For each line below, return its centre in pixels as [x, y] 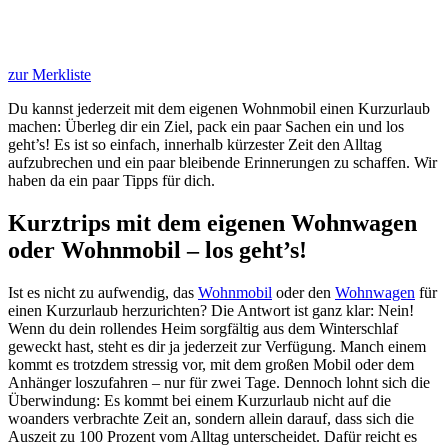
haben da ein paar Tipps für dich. [111, 180]
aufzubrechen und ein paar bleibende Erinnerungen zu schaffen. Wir [222, 162]
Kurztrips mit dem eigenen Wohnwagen [212, 222]
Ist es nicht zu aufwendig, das [103, 292]
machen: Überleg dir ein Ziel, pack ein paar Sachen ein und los [206, 126]
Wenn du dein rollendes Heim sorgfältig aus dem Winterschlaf [203, 328]
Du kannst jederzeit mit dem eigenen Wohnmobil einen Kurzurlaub [219, 108]
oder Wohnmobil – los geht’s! [157, 249]
